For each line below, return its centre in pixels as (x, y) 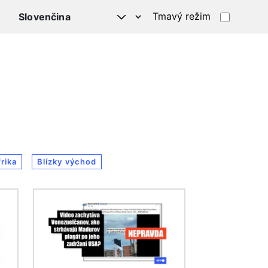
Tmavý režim (182, 16)
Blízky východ (66, 162)
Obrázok (54, 196)
